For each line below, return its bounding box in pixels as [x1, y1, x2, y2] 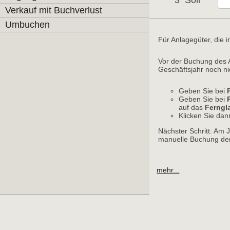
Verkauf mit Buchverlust [5, 5, 102, 15]
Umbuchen [5, 20, 50, 30]
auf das [179, 103, 205, 111]
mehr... [157, 166, 180, 175]
